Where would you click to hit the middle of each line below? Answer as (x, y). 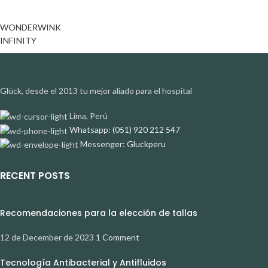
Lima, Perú (89, 115)
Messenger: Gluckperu (123, 144)
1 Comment (118, 237)
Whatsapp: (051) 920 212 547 (125, 130)
